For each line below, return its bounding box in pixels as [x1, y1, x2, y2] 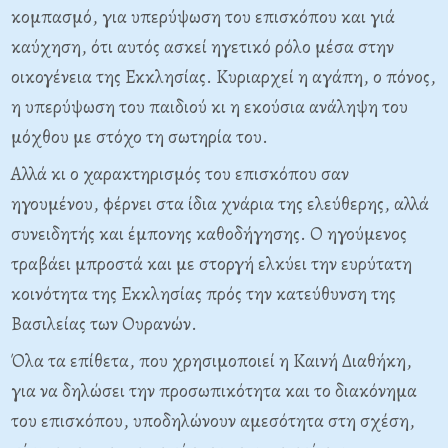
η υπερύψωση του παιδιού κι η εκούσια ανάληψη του [11, 94, 408, 120]
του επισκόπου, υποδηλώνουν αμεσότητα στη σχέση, [11, 408, 415, 434]
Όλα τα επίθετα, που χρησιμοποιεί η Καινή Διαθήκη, [11, 348, 412, 374]
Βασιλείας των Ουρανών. [11, 311, 197, 337]
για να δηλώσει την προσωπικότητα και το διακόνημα [11, 378, 417, 404]
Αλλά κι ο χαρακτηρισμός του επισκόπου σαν [11, 161, 349, 187]
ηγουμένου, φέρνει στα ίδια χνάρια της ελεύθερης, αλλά [11, 191, 429, 217]
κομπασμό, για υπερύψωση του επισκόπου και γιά [11, 4, 395, 30]
